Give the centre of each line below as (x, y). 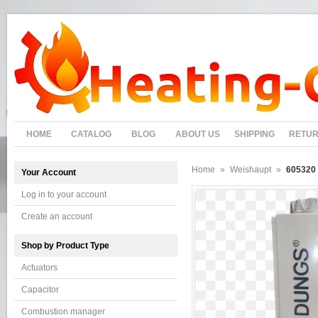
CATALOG (91, 134)
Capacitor (40, 290)
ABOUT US (198, 134)
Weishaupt (251, 170)
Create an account (57, 216)
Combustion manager (63, 312)
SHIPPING (254, 134)
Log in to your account (64, 194)
